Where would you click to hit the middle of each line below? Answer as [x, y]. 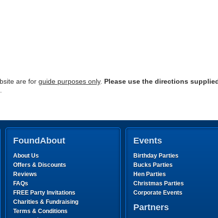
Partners [151, 207]
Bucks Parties [153, 165]
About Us [26, 156]
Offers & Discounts [40, 165]
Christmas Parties [159, 183]
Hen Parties [150, 174]
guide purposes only [69, 81]
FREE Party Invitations [44, 193]
